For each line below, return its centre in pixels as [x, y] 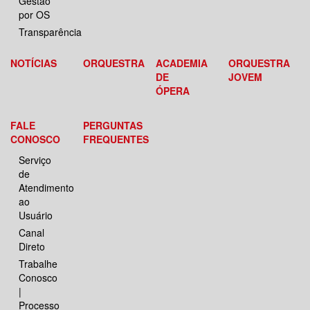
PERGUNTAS [113, 126]
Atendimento [46, 188]
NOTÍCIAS [34, 63]
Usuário [36, 216]
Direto [32, 247]
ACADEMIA [182, 63]
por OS [34, 15]
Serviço [35, 160]
